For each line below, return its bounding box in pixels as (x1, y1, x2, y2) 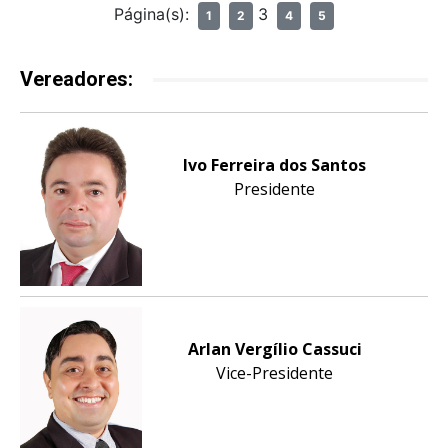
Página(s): (114, 4, 194, 24)
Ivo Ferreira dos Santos (183, 154, 367, 176)
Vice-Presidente (216, 362, 334, 385)
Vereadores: (20, 67, 133, 91)
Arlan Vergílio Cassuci (187, 338, 362, 361)
